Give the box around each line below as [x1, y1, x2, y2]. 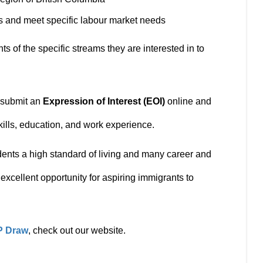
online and [165, 96, 211, 106]
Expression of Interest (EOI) [43, 96, 165, 106]
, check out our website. [28, 225, 128, 235]
